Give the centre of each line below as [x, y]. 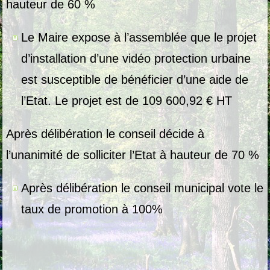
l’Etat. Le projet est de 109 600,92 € [119, 101]
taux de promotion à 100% [92, 209]
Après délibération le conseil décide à [105, 134]
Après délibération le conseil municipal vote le [143, 188]
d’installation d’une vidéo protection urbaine [136, 59]
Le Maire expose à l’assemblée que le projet [139, 38]
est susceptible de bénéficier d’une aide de [135, 80]
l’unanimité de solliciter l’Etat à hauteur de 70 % [135, 155]
